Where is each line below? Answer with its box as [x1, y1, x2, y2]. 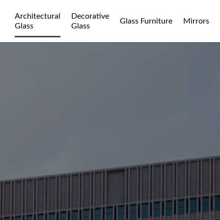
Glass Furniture [120, 17, 172, 25]
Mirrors [183, 17, 209, 25]
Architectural [15, 12, 60, 20]
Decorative [71, 12, 109, 20]
